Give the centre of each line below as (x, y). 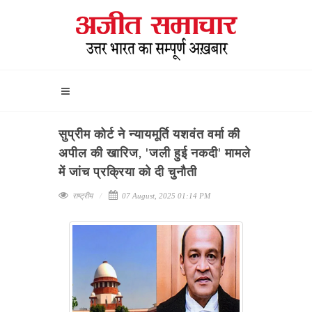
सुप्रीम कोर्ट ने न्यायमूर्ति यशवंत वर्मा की (149, 135)
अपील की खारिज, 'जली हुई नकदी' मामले (155, 154)
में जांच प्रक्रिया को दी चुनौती (130, 173)
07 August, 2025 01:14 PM (165, 196)
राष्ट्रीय (83, 196)
